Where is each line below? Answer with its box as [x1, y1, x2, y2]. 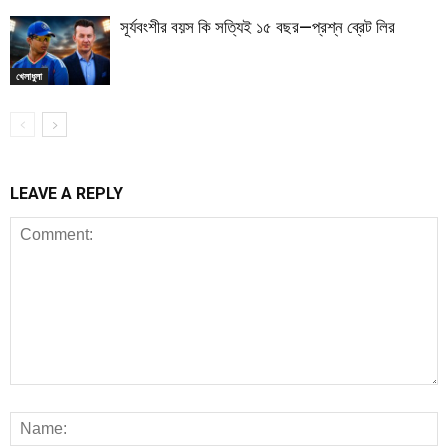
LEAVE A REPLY [10, 184, 123, 204]
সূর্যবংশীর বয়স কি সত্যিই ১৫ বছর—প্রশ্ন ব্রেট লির [120, 17, 395, 38]
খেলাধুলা [16, 68, 42, 83]
